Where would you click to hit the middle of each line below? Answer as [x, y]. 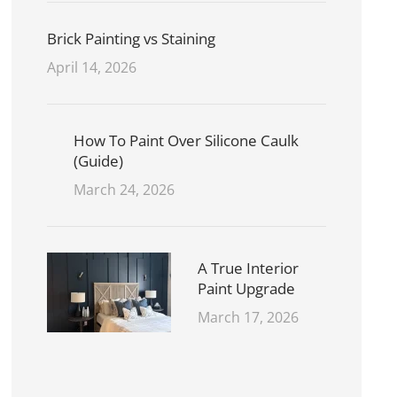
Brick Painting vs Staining [132, 39]
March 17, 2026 [249, 318]
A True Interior [249, 269]
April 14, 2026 [92, 68]
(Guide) [99, 161]
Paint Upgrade [247, 289]
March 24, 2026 [125, 190]
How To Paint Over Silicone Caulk [187, 141]
